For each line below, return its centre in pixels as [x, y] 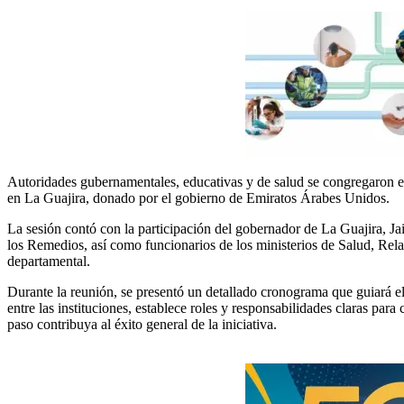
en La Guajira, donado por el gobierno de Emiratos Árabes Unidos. [198, 197]
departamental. [49, 261]
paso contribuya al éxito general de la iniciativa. [142, 324]
